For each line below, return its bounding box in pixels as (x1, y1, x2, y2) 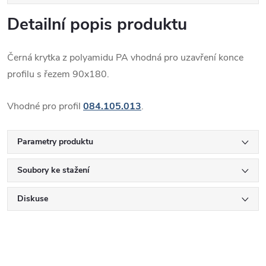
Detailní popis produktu (7, 13, 187, 36)
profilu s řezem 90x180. (7, 68, 109, 81)
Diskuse (17, 193, 48, 205)
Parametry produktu (17, 136, 93, 148)
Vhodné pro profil (7, 100, 83, 113)
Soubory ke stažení (17, 164, 90, 176)
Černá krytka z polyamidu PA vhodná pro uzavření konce (7, 51, 243, 65)
